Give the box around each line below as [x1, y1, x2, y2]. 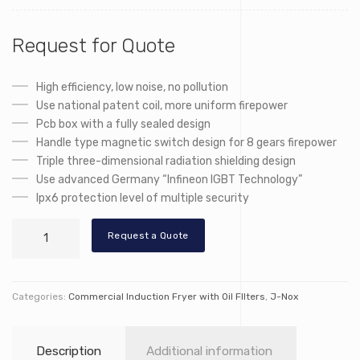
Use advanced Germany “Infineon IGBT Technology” [36, 173, 302, 187]
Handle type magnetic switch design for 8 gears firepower [36, 136, 337, 150]
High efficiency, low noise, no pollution [36, 80, 228, 95]
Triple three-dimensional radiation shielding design [36, 154, 296, 169]
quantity [11, 251, 57, 265]
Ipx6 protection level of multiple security [36, 191, 249, 206]
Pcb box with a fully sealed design [36, 117, 211, 132]
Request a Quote [108, 230, 189, 242]
